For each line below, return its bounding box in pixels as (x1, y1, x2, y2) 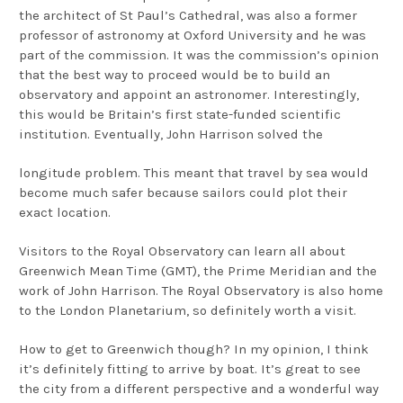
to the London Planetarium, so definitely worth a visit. (19, 302, 356, 319)
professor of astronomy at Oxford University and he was (19, 27, 366, 44)
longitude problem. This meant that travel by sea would (19, 165, 369, 182)
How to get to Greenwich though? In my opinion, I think (19, 341, 369, 358)
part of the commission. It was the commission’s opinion (19, 47, 379, 64)
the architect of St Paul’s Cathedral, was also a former (19, 7, 357, 24)
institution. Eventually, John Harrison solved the (19, 126, 323, 143)
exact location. (19, 204, 111, 221)
